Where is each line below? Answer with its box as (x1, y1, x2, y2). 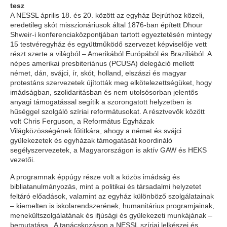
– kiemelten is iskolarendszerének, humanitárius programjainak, (10, 202, 214, 210)
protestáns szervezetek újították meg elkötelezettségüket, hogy (10, 79, 212, 87)
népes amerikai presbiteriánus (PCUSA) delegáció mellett (10, 59, 194, 67)
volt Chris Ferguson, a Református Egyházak (10, 117, 154, 125)
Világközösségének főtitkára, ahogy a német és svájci (10, 127, 181, 135)
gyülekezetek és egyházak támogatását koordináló (10, 136, 172, 144)
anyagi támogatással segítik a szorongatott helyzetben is (10, 98, 192, 106)
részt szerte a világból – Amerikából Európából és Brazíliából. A (10, 50, 211, 58)
